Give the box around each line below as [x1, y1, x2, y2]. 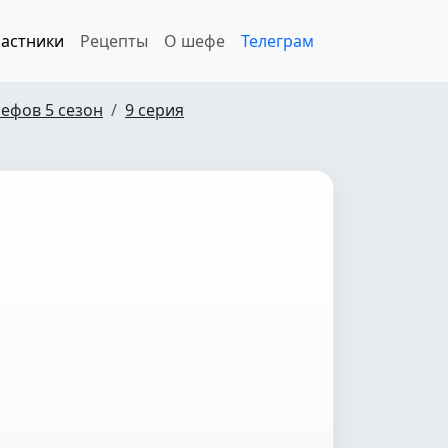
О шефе [164, 30, 225, 52]
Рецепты [80, 30, 148, 52]
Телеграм [241, 30, 314, 52]
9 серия [125, 99, 184, 121]
